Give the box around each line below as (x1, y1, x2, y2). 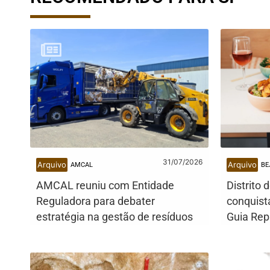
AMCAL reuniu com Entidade (36, 179, 174, 192)
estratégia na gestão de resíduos (36, 210, 193, 223)
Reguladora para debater (36, 195, 155, 207)
